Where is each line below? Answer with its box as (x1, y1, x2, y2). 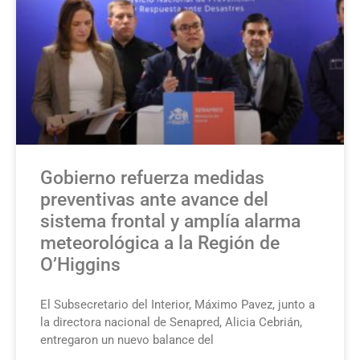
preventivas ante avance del (40, 188, 268, 211)
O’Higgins (40, 253, 121, 276)
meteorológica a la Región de (40, 231, 280, 254)
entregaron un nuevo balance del (40, 332, 214, 347)
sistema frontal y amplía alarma (40, 210, 301, 232)
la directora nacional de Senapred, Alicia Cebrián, (40, 314, 302, 329)
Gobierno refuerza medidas (40, 166, 264, 189)
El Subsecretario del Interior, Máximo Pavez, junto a (40, 297, 315, 312)
